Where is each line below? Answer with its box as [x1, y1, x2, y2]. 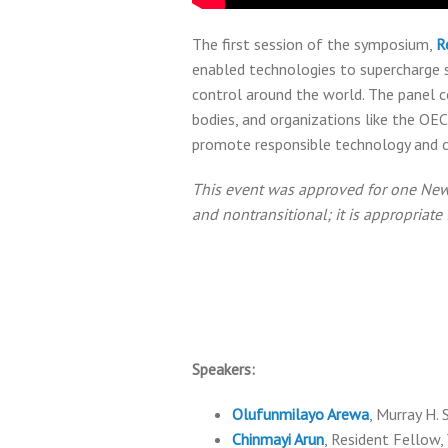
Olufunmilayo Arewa [232, 404, 369, 424]
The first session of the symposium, [192, 34, 436, 54]
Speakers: [192, 359, 255, 379]
